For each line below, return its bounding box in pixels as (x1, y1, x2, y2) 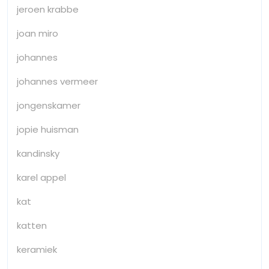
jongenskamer (17, 98, 80, 112)
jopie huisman (17, 122, 79, 136)
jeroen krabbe (17, 2, 79, 16)
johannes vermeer (17, 74, 98, 88)
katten (17, 219, 47, 232)
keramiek (17, 243, 57, 256)
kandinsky (17, 147, 59, 160)
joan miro (17, 26, 58, 40)
